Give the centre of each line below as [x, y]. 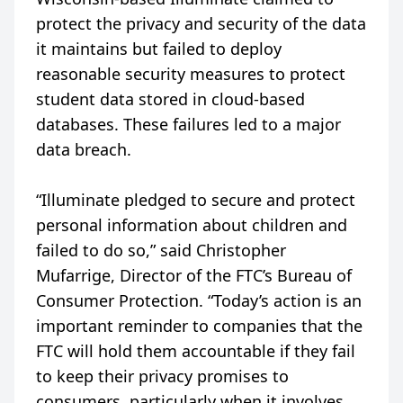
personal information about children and [192, 225]
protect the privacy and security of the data [201, 23]
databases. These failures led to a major [188, 124]
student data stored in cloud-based [170, 99]
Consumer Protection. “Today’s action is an [199, 300]
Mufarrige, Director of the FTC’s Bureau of [194, 275]
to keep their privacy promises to [162, 376]
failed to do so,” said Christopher [161, 250]
